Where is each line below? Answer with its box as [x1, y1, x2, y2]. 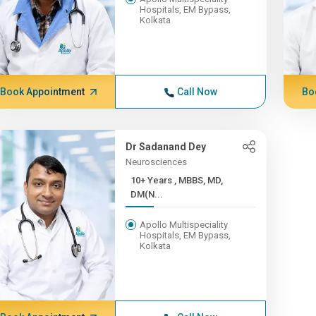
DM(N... [130, 189, 164, 200]
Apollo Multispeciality [140, 219, 229, 230]
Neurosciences [126, 157, 188, 167]
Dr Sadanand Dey [126, 141, 207, 152]
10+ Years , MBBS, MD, [130, 175, 175, 186]
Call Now [176, 86, 217, 97]
